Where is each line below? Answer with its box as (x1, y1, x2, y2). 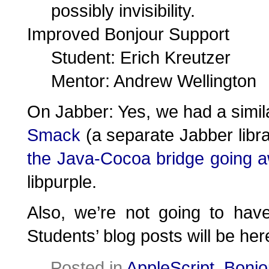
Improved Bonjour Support (27, 24, 229, 44)
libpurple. (27, 172, 97, 192)
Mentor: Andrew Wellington (51, 71, 256, 91)
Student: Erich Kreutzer (51, 47, 231, 67)
